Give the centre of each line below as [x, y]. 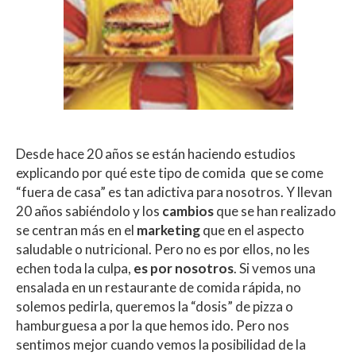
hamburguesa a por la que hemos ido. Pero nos [153, 326]
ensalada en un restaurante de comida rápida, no [159, 288]
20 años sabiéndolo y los [88, 211]
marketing [168, 230]
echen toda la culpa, [75, 269]
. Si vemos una [275, 269]
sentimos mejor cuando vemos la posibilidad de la [161, 345]
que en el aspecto [252, 230]
